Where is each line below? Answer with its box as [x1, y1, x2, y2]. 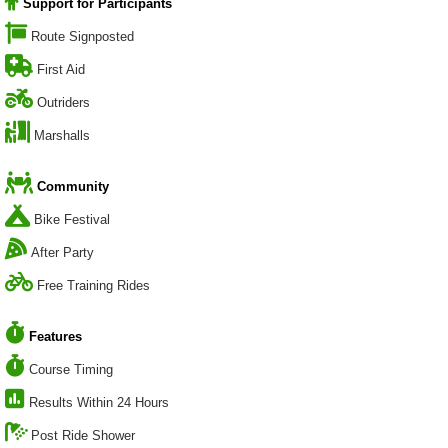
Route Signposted [31, 29, 134, 45]
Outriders [37, 95, 90, 111]
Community [37, 179, 109, 195]
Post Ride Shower [31, 428, 135, 444]
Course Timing [29, 362, 113, 378]
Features [29, 329, 82, 345]
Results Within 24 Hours [29, 395, 169, 411]
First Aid [37, 62, 85, 78]
